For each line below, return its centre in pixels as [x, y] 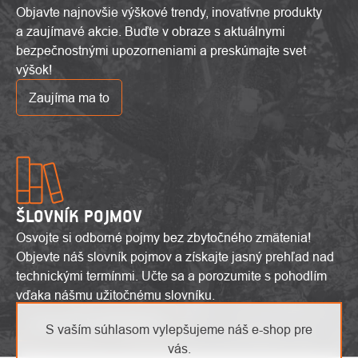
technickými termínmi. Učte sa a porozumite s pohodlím [171, 276]
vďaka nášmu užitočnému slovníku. [115, 295]
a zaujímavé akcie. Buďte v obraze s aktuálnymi [151, 31]
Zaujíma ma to [69, 97]
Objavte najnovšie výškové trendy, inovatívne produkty [169, 12]
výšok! [34, 70]
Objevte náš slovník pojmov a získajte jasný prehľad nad [175, 257]
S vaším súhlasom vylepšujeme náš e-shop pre [179, 329]
